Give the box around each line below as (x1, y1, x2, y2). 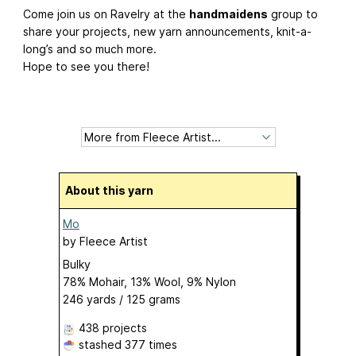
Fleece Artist (79, 234, 148, 249)
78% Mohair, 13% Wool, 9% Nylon (63, 275, 236, 289)
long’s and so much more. (23, 42, 157, 56)
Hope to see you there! (23, 60, 149, 74)
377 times (125, 338, 177, 352)
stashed (75, 338, 125, 352)
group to (268, 7, 318, 21)
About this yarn (73, 184, 153, 198)
